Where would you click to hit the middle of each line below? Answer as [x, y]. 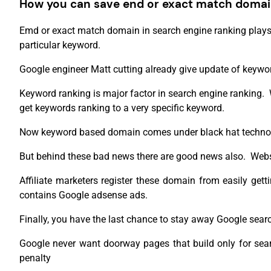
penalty [35, 258]
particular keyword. [60, 45]
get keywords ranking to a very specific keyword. [122, 108]
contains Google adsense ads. [83, 195]
